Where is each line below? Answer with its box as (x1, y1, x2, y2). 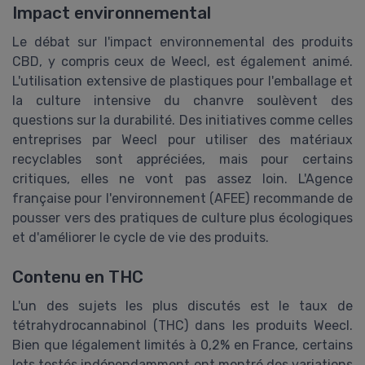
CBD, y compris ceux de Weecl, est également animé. (12, 53, 353, 69)
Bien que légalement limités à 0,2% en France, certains (12, 337, 353, 354)
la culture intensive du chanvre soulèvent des (12, 92, 353, 108)
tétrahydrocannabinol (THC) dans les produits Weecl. (12, 318, 353, 334)
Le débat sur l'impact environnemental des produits (12, 33, 353, 50)
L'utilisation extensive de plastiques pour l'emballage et (12, 73, 353, 89)
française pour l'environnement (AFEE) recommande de (12, 190, 353, 206)
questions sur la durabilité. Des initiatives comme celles (12, 112, 353, 128)
